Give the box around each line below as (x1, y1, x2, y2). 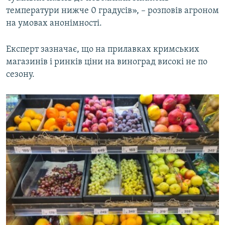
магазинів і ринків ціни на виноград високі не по (6, 57, 207, 67)
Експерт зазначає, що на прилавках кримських (6, 44, 199, 54)
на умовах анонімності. (6, 18, 102, 28)
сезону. (6, 69, 35, 79)
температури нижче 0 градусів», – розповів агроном (6, 6, 219, 16)
